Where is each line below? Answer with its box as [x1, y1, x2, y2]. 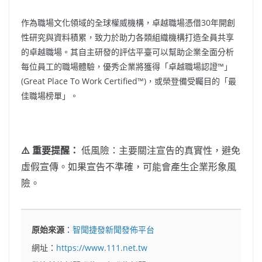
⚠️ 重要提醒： [21, 144, 79, 157]
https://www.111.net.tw [56, 242, 148, 253]
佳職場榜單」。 [21, 90, 78, 102]
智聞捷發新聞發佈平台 [73, 224, 155, 236]
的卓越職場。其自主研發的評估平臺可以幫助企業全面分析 [21, 46, 234, 58]
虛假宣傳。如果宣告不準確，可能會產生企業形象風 [21, 160, 236, 174]
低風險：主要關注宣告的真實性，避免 [79, 144, 240, 157]
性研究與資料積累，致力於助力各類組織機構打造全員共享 [21, 32, 234, 43]
